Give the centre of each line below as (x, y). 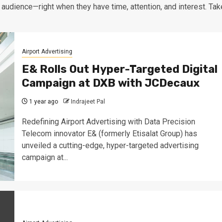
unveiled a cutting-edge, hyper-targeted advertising (110, 145)
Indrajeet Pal (88, 101)
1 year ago (43, 101)
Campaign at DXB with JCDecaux (111, 83)
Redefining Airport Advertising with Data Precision (108, 121)
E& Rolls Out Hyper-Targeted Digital (119, 69)
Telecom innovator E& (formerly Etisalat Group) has (109, 133)
